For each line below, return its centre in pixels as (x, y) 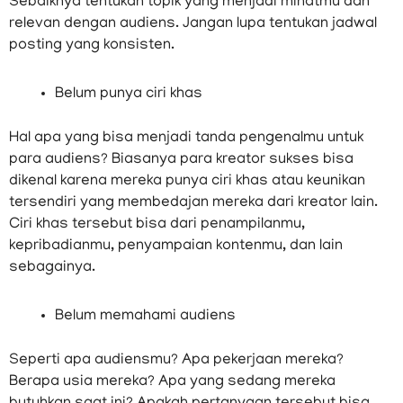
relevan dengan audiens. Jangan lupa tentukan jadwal (193, 24)
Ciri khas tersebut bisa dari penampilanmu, (157, 225)
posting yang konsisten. (92, 45)
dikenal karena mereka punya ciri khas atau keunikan (187, 182)
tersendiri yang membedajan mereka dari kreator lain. (193, 204)
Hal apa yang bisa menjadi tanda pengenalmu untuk (186, 139)
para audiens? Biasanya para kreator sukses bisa (181, 161)
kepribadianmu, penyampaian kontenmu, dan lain (176, 247)
